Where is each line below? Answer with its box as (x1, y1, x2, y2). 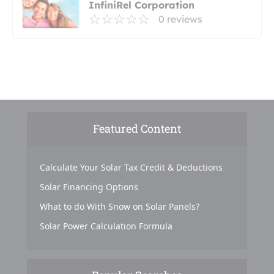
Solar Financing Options (40, 180, 138, 193)
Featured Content (93, 120, 181, 136)
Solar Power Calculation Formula (40, 220, 172, 232)
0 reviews (158, 13, 202, 26)
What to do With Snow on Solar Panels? (40, 200, 199, 212)
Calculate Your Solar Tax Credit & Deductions (40, 161, 223, 173)
